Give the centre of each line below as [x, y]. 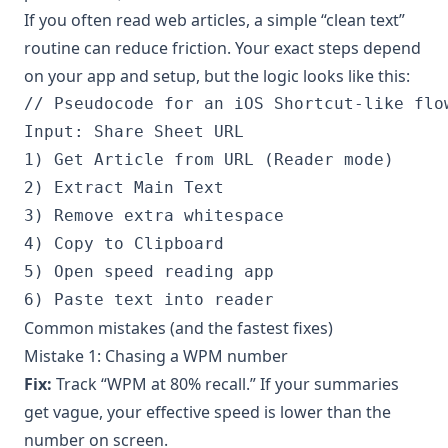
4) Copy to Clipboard [124, 243]
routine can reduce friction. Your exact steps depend [222, 47]
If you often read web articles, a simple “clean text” [214, 19]
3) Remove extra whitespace [154, 215]
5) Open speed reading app [149, 271]
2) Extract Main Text [124, 187]
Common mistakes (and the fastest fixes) [178, 327]
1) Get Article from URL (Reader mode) [209, 159]
